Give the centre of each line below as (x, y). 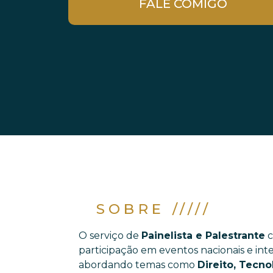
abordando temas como (138, 265)
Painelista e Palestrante (204, 236)
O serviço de (110, 236)
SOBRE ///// (154, 209)
